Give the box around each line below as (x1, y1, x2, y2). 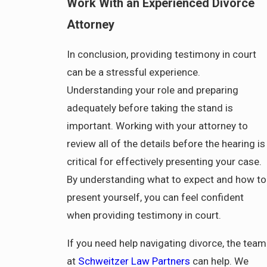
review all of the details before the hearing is (67, 137, 266, 150)
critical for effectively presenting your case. (67, 155, 262, 167)
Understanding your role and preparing (67, 83, 239, 96)
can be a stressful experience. (67, 66, 201, 78)
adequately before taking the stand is (67, 101, 234, 114)
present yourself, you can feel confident (67, 191, 244, 203)
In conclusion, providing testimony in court (67, 48, 257, 60)
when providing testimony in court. (67, 209, 222, 221)
